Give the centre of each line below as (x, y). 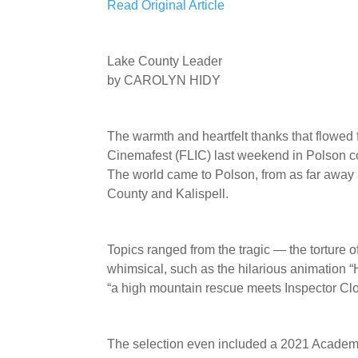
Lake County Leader (165, 61)
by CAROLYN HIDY (164, 80)
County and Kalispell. (168, 194)
